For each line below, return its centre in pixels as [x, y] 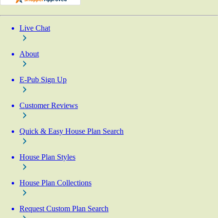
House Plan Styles [47, 157]
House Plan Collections [55, 183]
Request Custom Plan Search [64, 209]
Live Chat [35, 28]
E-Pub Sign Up [43, 80]
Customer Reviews [49, 105]
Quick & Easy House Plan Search [72, 131]
